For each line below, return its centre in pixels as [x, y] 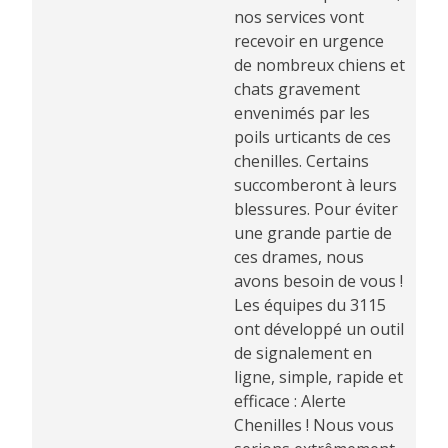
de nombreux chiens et [319, 65]
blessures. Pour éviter [316, 209]
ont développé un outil [319, 329]
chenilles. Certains [301, 161]
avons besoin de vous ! [318, 281]
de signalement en [303, 353]
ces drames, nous [299, 257]
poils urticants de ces [312, 137]
